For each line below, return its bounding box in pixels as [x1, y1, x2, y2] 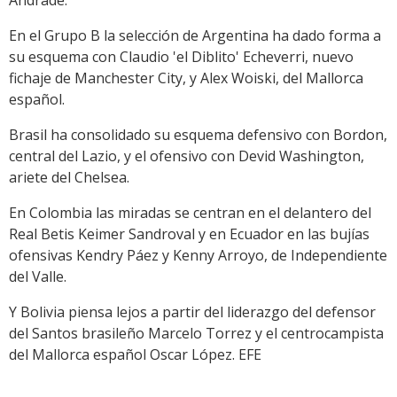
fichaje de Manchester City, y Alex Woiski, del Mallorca [9, 68, 363, 89]
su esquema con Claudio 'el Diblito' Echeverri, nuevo [9, 47, 354, 67]
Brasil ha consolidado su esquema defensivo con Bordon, [9, 125, 387, 145]
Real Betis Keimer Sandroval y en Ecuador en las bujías [9, 224, 370, 245]
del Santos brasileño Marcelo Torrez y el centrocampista [9, 323, 384, 344]
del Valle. [9, 267, 66, 287]
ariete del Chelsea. [9, 167, 129, 188]
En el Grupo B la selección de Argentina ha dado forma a [9, 26, 381, 46]
